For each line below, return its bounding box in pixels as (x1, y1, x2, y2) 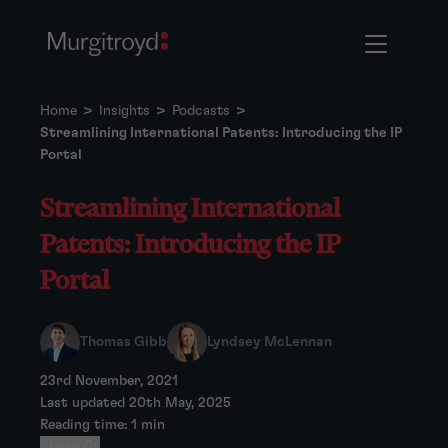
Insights (99, 104, 150, 118)
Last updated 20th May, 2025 (40, 396, 231, 410)
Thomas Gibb (80, 335, 167, 349)
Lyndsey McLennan (207, 335, 332, 349)
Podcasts (172, 104, 230, 118)
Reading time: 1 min (40, 418, 165, 432)
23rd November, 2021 (40, 374, 178, 388)
